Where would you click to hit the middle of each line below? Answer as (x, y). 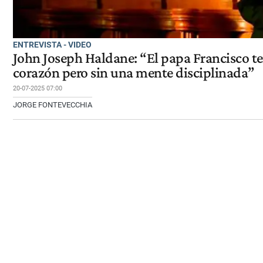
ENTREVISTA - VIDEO (52, 44)
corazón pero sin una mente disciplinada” (134, 72)
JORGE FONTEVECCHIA (53, 104)
